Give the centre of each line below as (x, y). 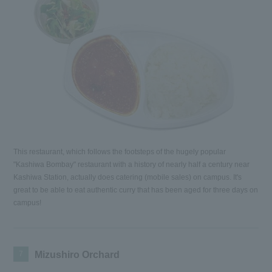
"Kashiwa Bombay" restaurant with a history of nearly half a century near (132, 165)
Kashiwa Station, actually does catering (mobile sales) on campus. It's (128, 178)
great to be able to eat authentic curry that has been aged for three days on (136, 190)
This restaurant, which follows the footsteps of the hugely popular (120, 152)
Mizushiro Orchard (77, 255)
